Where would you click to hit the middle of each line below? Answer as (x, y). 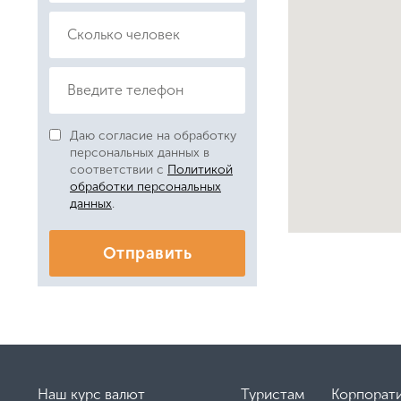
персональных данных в (140, 153)
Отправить (147, 254)
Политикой (200, 170)
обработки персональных (145, 187)
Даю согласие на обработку (153, 136)
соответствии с (119, 170)
